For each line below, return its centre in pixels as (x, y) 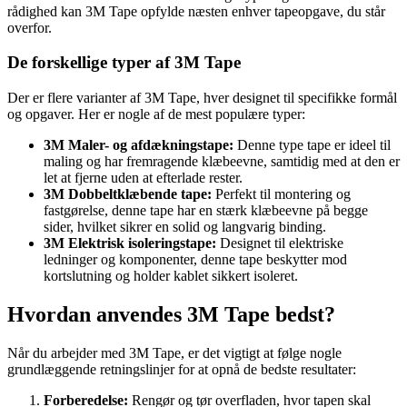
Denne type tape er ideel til (312, 145)
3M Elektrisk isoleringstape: (130, 243)
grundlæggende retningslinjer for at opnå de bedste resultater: (182, 369)
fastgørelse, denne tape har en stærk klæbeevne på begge (206, 211)
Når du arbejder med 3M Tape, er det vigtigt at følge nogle (174, 352)
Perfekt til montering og (281, 194)
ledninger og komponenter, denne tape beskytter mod (195, 260)
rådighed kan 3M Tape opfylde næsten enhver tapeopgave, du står (196, 11)
